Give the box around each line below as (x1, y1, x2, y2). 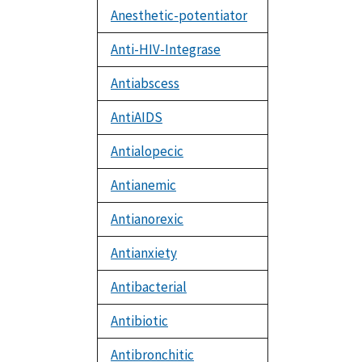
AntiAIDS (111, 108, 162, 127)
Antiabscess (111, 74, 179, 93)
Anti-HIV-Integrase (111, 40, 221, 59)
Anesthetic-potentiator (111, 6, 247, 25)
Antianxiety (111, 244, 177, 263)
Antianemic (111, 176, 176, 195)
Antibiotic (111, 312, 168, 330)
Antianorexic (111, 210, 183, 229)
